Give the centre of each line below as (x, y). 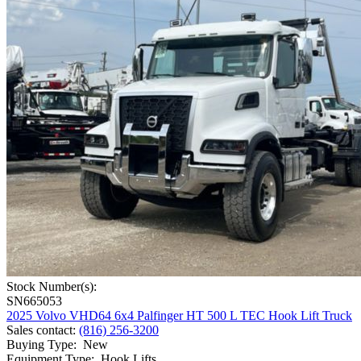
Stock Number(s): (52, 287)
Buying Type (40, 345)
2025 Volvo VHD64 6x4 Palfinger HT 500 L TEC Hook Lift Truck (179, 316)
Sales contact (39, 330)
